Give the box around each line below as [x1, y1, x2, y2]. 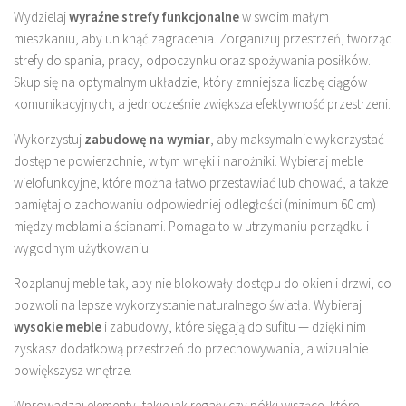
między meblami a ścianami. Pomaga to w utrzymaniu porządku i [14, 217, 369, 235]
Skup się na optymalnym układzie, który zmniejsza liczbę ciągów [14, 72, 367, 91]
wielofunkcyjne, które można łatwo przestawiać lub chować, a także [14, 173, 388, 191]
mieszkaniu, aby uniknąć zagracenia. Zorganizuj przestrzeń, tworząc [14, 29, 391, 47]
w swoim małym [239, 7, 329, 25]
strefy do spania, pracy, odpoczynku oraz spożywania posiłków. [14, 51, 371, 69]
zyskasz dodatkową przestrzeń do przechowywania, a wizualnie [14, 339, 368, 357]
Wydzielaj [14, 7, 69, 25]
